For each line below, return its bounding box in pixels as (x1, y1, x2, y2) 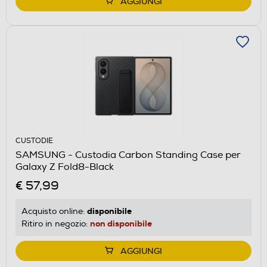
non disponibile (90, 218, 152, 229)
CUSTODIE (15, 136, 53, 145)
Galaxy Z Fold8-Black (15, 160, 114, 173)
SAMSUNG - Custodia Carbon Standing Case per (15, 148, 241, 161)
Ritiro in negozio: (21, 218, 90, 229)
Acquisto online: (21, 206, 87, 216)
